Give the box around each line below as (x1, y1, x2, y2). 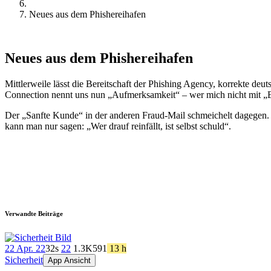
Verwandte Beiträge (5, 209, 63, 217)
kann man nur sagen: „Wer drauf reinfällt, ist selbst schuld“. (5, 120, 231, 131)
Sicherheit (5, 254, 43, 265)
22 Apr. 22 (5, 243, 45, 253)
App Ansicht (48, 255, 91, 265)
